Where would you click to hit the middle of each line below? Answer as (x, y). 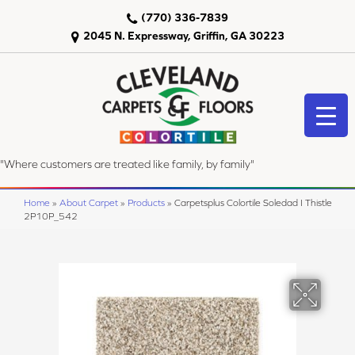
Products (146, 202)
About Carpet (89, 202)
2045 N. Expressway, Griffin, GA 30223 (183, 36)
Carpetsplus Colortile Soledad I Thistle (253, 202)
